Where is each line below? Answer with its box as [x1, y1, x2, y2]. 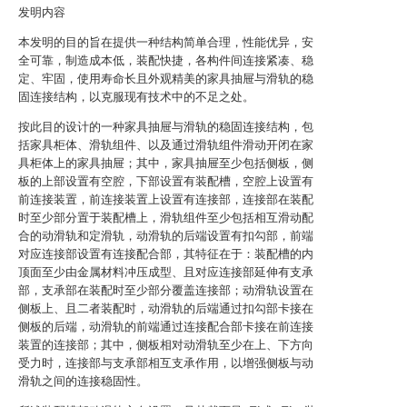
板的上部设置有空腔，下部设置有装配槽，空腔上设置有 [18, 174, 313, 188]
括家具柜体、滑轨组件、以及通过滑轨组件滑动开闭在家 [18, 138, 313, 152]
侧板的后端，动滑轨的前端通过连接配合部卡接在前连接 [18, 320, 313, 333]
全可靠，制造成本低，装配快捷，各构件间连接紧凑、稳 [18, 54, 313, 67]
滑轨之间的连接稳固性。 [18, 374, 148, 388]
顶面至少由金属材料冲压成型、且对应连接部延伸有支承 [18, 265, 313, 279]
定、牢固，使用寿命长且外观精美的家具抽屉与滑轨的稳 [18, 72, 313, 85]
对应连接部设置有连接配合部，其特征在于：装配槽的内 [18, 247, 313, 261]
